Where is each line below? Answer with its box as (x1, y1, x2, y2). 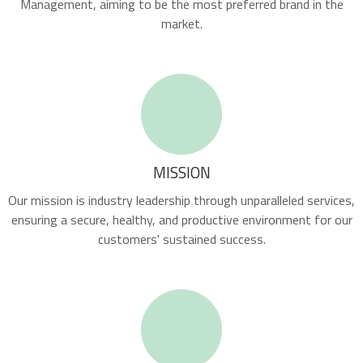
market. (160, 14, 203, 33)
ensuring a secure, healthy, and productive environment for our (11, 210, 352, 229)
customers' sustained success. (97, 229, 266, 249)
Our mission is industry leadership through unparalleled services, (8, 190, 355, 210)
